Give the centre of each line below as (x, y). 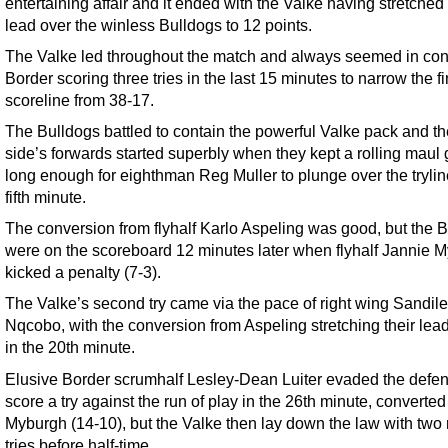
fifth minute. (45, 197)
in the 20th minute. (70, 347)
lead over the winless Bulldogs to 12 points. (158, 25)
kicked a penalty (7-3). (83, 272)
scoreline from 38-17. (79, 100)
